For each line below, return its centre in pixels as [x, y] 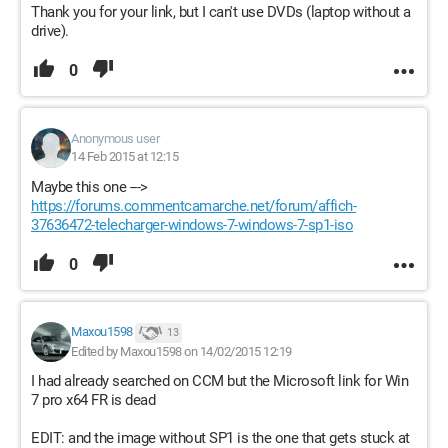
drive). [50, 31]
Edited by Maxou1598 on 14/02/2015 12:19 [181, 351]
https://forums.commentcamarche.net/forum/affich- [193, 206]
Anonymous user [115, 138]
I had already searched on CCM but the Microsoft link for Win [219, 381]
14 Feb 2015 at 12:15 [124, 156]
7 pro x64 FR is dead [93, 400]
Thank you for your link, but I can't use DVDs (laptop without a [221, 12]
